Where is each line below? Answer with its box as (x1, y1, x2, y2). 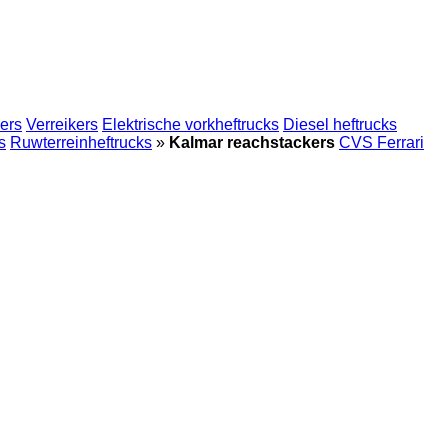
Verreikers (26, 116, 98, 133)
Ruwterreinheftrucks (10, 134, 152, 151)
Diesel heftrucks (283, 116, 397, 133)
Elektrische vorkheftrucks (102, 116, 279, 133)
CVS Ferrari (339, 134, 424, 151)
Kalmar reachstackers (169, 134, 335, 151)
